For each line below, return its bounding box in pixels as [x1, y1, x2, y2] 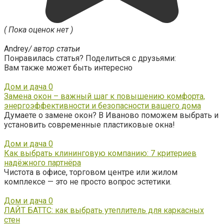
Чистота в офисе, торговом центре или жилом [4, 167, 177, 177]
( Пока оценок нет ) [4, 24, 73, 34]
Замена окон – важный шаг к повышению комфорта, [4, 91, 205, 101]
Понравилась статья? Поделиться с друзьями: [4, 53, 176, 63]
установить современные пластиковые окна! [4, 119, 175, 129]
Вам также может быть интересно [4, 62, 132, 72]
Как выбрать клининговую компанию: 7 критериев [4, 148, 196, 158]
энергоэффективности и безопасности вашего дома [4, 100, 201, 110]
